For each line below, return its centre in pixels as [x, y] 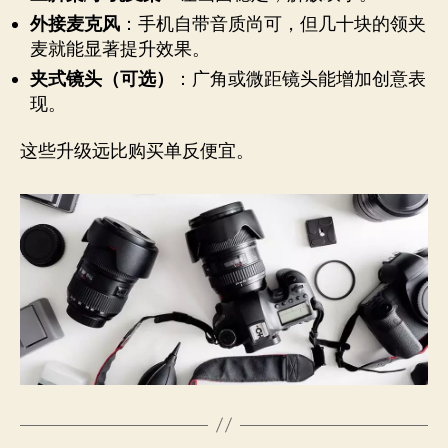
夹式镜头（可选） [102, 79]
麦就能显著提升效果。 [120, 49]
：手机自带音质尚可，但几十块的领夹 [273, 24]
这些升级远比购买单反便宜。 [137, 152]
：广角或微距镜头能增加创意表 [300, 79]
